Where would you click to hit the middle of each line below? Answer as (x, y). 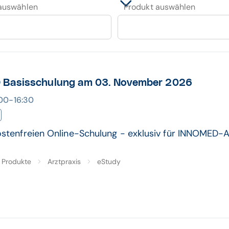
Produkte (16, 162)
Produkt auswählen (160, 7)
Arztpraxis (64, 162)
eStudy (109, 162)
